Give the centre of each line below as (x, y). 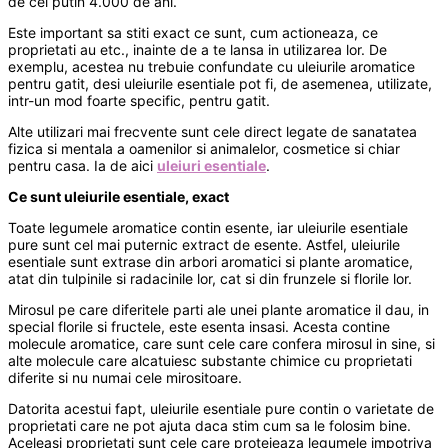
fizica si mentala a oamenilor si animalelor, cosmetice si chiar (204, 149)
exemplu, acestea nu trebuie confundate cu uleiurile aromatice (211, 67)
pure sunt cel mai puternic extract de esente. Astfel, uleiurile (204, 245)
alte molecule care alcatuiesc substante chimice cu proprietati (210, 361)
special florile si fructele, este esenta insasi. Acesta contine (199, 327)
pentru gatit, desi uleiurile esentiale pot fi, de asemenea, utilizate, (220, 84)
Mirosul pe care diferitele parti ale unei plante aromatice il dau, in (218, 310)
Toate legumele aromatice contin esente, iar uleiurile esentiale (208, 228)
